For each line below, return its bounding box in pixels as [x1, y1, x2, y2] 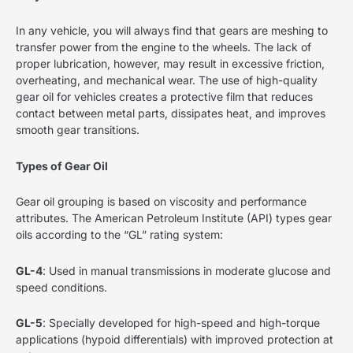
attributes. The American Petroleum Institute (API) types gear [16, 211, 332, 225]
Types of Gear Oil [16, 158, 108, 173]
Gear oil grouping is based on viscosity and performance [16, 195, 307, 209]
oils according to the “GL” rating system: [16, 228, 223, 242]
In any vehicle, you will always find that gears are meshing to [16, 24, 328, 38]
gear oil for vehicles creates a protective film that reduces [16, 90, 313, 104]
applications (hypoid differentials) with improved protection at [16, 333, 333, 347]
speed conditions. [16, 280, 107, 294]
